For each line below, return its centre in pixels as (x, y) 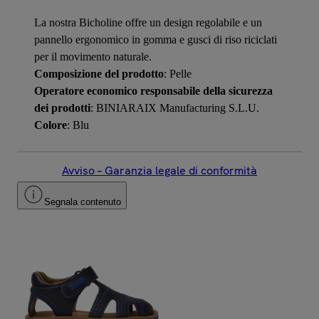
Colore (51, 125)
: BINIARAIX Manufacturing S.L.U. (175, 108)
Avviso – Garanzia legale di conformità (159, 170)
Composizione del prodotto (99, 73)
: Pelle (178, 73)
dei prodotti (62, 108)
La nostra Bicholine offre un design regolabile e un (148, 22)
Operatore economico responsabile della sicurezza (153, 90)
